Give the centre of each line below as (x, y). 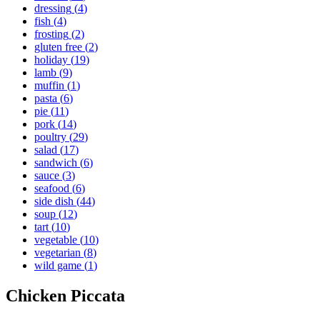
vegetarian (57, 252)
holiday (51, 60)
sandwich (56, 162)
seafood (52, 188)
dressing (53, 8)
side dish (54, 201)
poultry (50, 137)
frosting (51, 34)
